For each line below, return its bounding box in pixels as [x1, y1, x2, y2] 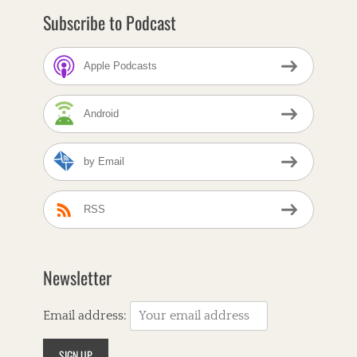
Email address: [43, 308, 130, 323]
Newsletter [43, 265, 112, 290]
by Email [84, 155, 124, 168]
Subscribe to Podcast [43, 10, 176, 35]
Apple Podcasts [84, 60, 157, 73]
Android [84, 108, 119, 120]
